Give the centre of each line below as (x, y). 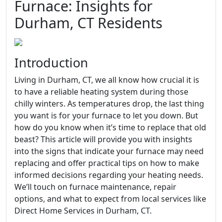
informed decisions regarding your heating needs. (109, 175)
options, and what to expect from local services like (110, 199)
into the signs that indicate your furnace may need (109, 151)
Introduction (51, 62)
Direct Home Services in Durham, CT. (83, 211)
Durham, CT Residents (88, 23)
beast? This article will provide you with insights (103, 139)
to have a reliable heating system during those (101, 92)
